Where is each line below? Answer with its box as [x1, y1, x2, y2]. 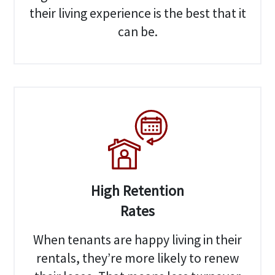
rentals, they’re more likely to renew [36, 250, 239, 267]
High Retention [91, 182, 184, 200]
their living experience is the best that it [29, 5, 246, 22]
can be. [117, 23, 158, 41]
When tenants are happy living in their [33, 231, 242, 249]
